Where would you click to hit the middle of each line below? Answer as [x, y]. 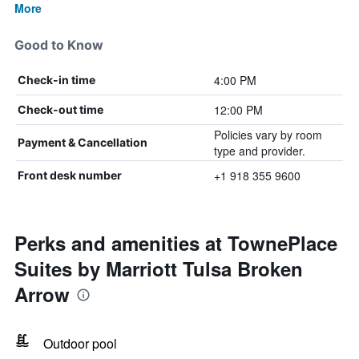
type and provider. [259, 151]
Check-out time [61, 109]
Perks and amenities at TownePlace [176, 243]
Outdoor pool [80, 343]
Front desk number [70, 175]
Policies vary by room [268, 135]
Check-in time [56, 80]
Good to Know [59, 45]
